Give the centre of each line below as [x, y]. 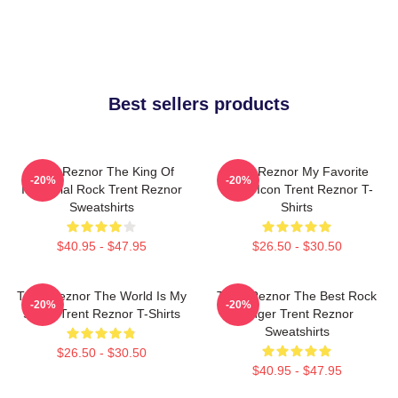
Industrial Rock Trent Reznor [101, 189]
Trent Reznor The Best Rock [297, 295]
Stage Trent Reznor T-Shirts [101, 313]
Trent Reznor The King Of [101, 171]
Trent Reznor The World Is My [101, 295]
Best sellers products [199, 103]
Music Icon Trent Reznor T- [297, 189]
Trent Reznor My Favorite [297, 171]
